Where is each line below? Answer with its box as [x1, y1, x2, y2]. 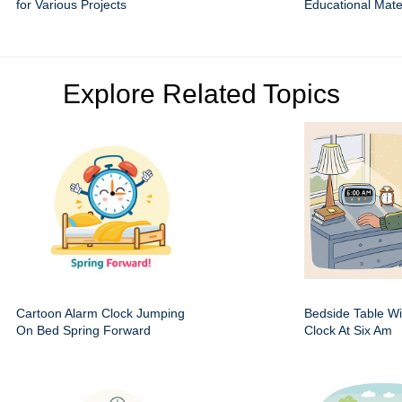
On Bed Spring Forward [16, 323, 151, 337]
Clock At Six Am [304, 323, 392, 337]
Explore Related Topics [62, 79, 340, 109]
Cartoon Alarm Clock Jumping [16, 306, 185, 320]
